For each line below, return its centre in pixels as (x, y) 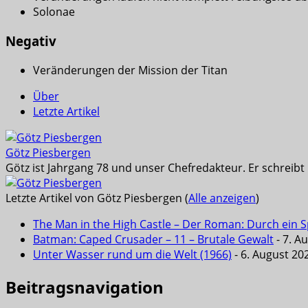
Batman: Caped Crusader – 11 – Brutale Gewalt (153, 239)
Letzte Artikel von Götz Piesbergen (95, 198)
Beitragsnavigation (85, 287)
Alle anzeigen (222, 198)
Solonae (54, 12)
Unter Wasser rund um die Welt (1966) (132, 254)
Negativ (31, 41)
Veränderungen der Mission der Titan (130, 70)
